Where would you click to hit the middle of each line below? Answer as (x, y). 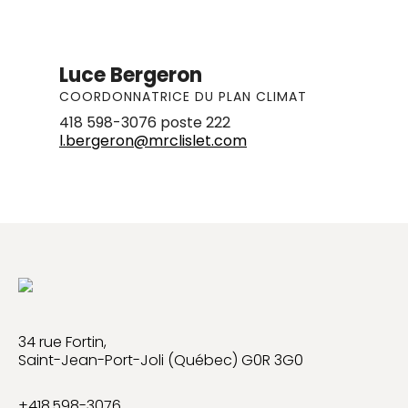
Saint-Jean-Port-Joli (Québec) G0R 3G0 (161, 360)
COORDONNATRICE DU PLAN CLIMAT (183, 96)
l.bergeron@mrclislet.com (153, 140)
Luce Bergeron (131, 75)
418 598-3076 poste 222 (145, 122)
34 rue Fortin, (62, 342)
